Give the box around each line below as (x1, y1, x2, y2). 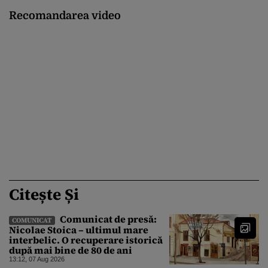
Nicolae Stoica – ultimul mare (9, 223, 148, 236)
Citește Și (9, 183, 79, 205)
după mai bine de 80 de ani (9, 243, 132, 257)
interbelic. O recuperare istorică (9, 233, 163, 246)
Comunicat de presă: (58, 212, 157, 226)
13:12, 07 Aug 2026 (9, 255, 65, 263)
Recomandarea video (9, 10, 121, 22)
